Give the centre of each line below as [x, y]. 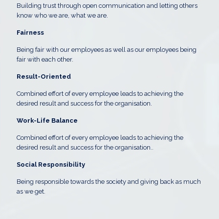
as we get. [31, 191]
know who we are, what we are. [62, 15]
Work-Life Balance [48, 120]
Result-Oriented [44, 77]
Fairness [30, 33]
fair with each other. [45, 59]
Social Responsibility [51, 164]
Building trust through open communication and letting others [107, 6]
